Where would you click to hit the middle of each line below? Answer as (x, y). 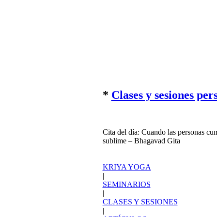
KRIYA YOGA (127, 115)
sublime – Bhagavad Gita (141, 88)
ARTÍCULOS (124, 167)
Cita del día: (122, 80)
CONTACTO (124, 202)
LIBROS (116, 184)
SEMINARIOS (126, 132)
